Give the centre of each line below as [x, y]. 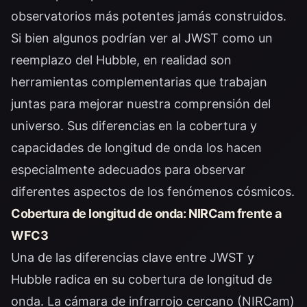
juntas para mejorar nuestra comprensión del [141, 104]
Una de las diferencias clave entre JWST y [133, 257]
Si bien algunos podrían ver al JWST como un [142, 38]
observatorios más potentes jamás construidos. [149, 16]
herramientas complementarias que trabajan [139, 82]
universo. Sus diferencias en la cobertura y [134, 126]
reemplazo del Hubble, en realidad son [121, 60]
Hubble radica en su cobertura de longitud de [142, 279]
